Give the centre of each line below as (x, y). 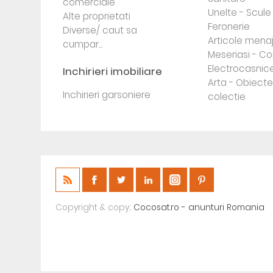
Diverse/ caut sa (100, 30)
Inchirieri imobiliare (113, 71)
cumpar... (83, 44)
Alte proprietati (97, 16)
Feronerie (229, 27)
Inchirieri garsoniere (107, 95)
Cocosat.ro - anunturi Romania (199, 207)
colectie (226, 97)
